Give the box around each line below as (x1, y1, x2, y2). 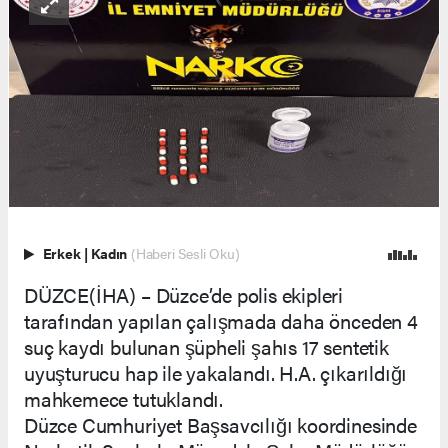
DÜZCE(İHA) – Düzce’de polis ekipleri (24, 279, 344, 309)
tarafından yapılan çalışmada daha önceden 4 (24, 305, 418, 335)
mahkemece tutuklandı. (24, 383, 223, 413)
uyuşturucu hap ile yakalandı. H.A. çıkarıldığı (24, 357, 408, 387)
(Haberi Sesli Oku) (130, 243, 240, 263)
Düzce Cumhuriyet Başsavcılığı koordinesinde (24, 409, 417, 439)
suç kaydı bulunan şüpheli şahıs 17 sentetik (24, 331, 389, 361)
